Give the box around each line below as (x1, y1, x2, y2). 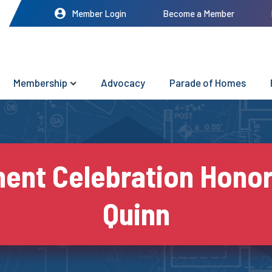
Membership (13, 76, 67, 89)
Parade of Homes (169, 76, 246, 89)
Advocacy (101, 76, 145, 89)
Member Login (72, 8, 126, 19)
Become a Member (163, 8, 234, 19)
